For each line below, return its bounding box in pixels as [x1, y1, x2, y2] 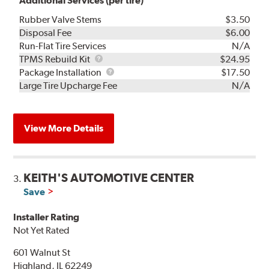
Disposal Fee [19, 27, 72, 39]
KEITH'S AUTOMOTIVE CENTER [23, 171, 195, 186]
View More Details [24, 122, 104, 134]
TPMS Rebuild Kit [19, 53, 92, 65]
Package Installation [19, 67, 104, 79]
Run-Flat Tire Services [19, 40, 107, 52]
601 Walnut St [13, 247, 71, 259]
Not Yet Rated [13, 225, 70, 237]
